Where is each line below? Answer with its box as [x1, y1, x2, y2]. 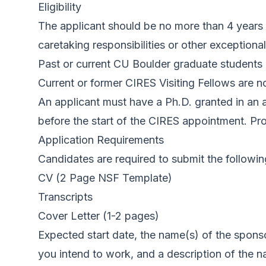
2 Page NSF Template [60, 172, 168, 185]
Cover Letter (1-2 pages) [38, 210, 159, 223]
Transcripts [38, 191, 93, 204]
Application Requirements [38, 134, 164, 147]
